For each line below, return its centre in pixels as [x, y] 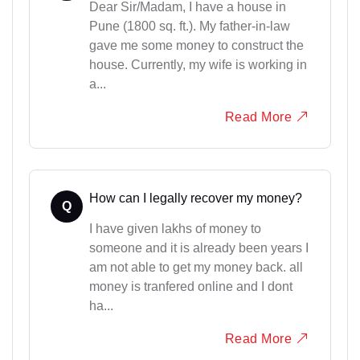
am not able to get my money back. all [196, 268]
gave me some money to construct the [196, 45]
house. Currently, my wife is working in [198, 64]
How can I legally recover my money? [195, 198]
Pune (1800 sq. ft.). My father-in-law [189, 26]
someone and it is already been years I [198, 248]
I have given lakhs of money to [175, 229]
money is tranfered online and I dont [190, 287]
